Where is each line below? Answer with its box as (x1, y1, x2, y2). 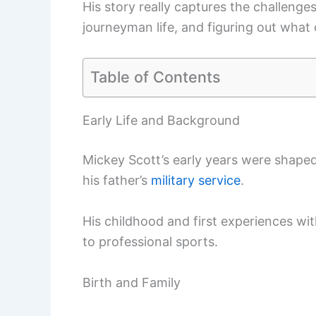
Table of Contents (90, 67, 221, 86)
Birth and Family (83, 274, 181, 290)
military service (151, 172, 241, 188)
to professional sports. (83, 233, 218, 249)
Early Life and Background (83, 112, 240, 128)
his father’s (83, 172, 151, 188)
